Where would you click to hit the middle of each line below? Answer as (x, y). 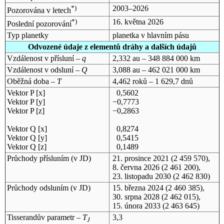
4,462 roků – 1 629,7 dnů (152, 81)
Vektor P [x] (26, 92)
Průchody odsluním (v (43, 187)
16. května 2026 (138, 21)
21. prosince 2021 (140, 158)
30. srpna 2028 (136, 196)
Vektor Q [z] (26, 146)
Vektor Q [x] (27, 128)
